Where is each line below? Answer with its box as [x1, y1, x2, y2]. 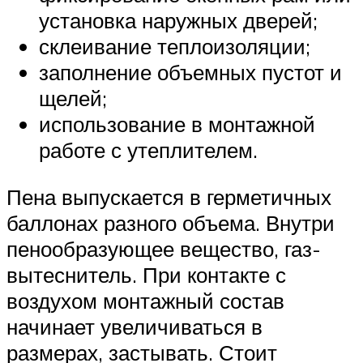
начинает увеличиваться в [6, 313, 263, 340]
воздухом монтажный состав [6, 287, 284, 314]
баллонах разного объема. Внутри [6, 209, 335, 236]
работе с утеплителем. [39, 137, 258, 164]
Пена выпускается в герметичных [6, 183, 331, 210]
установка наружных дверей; [39, 7, 318, 34]
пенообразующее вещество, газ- [6, 235, 321, 262]
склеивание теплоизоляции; [39, 33, 310, 60]
